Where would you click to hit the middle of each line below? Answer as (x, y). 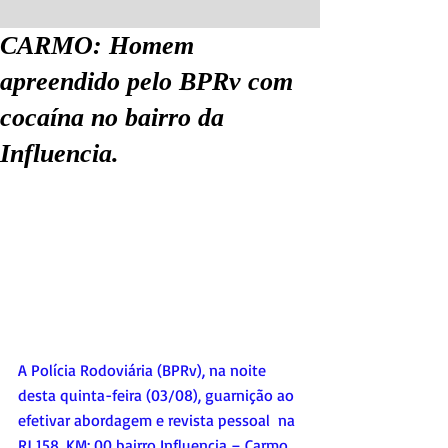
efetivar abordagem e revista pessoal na (158, 419)
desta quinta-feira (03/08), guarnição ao (158, 394)
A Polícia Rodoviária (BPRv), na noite (144, 369)
